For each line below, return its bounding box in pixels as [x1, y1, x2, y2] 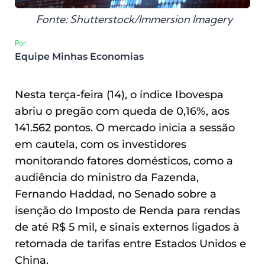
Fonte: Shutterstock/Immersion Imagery [36, 12, 232, 27]
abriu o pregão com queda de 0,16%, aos [15, 105, 230, 118]
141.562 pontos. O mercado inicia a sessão [15, 121, 235, 134]
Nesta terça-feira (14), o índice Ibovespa [15, 88, 224, 101]
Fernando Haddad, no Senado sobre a [15, 188, 216, 201]
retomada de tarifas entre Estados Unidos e [15, 237, 246, 250]
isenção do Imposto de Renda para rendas [15, 204, 240, 217]
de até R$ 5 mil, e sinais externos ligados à [15, 221, 240, 234]
